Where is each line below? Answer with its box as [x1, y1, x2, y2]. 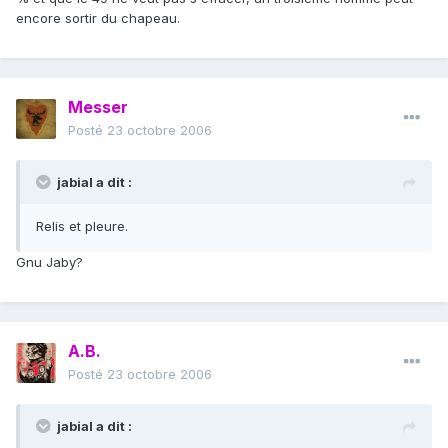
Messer [68, 97, 128, 118]
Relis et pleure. [36, 218, 128, 235]
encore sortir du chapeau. [16, 10, 180, 27]
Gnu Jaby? [16, 254, 83, 271]
